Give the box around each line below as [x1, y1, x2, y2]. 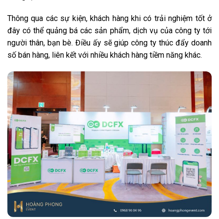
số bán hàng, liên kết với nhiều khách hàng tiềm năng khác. [7, 50, 204, 60]
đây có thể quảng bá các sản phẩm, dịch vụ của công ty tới [7, 26, 212, 36]
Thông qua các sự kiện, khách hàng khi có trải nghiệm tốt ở [7, 14, 212, 23]
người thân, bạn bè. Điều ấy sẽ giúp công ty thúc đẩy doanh [7, 38, 212, 48]
